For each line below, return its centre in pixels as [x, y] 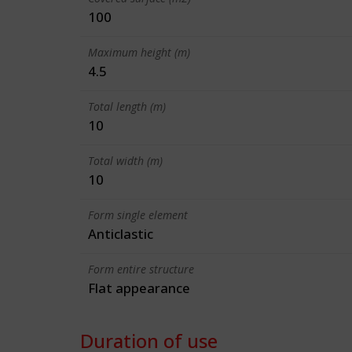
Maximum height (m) [139, 52]
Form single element [138, 215]
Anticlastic [121, 234]
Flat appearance [139, 288]
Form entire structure [141, 269]
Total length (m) [127, 106]
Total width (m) [125, 161]
